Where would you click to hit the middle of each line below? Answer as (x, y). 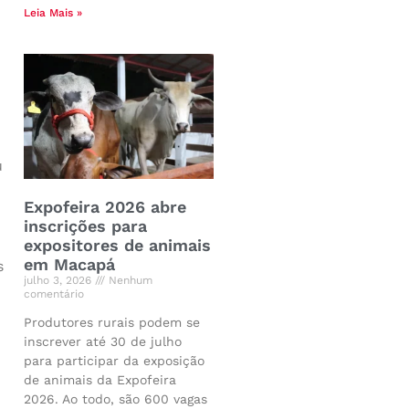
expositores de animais (117, 245)
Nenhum (129, 280)
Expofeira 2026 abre (105, 206)
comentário (54, 294)
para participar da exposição (114, 360)
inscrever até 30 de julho (103, 341)
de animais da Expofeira (100, 379)
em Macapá (69, 264)
